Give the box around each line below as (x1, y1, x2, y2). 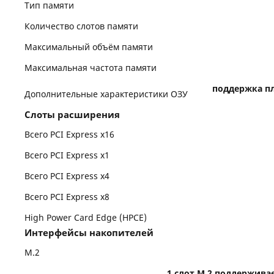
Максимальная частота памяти (24, 62, 157, 73)
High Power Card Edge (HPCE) (24, 212, 147, 223)
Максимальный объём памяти (24, 41, 154, 53)
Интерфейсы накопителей (24, 226, 154, 239)
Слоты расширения (24, 108, 120, 120)
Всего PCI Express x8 (24, 191, 110, 202)
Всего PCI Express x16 (24, 128, 115, 140)
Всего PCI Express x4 (24, 170, 110, 182)
